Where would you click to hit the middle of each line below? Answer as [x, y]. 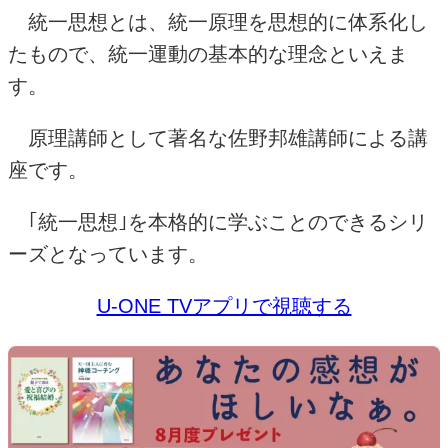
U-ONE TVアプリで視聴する [224, 305]
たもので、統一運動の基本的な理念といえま [208, 53]
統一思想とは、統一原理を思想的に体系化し [218, 21]
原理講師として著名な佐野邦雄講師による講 [218, 137]
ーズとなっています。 [108, 253]
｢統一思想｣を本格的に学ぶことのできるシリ [218, 221]
